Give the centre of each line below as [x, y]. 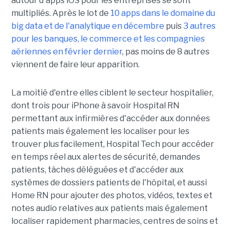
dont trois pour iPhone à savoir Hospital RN [95, 106]
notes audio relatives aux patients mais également [109, 208]
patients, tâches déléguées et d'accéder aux [97, 170]
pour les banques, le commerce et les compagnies [108, 39]
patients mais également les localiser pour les [100, 131]
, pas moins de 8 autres [166, 52]
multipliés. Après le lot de [61, 13]
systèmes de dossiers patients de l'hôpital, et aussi [109, 183]
